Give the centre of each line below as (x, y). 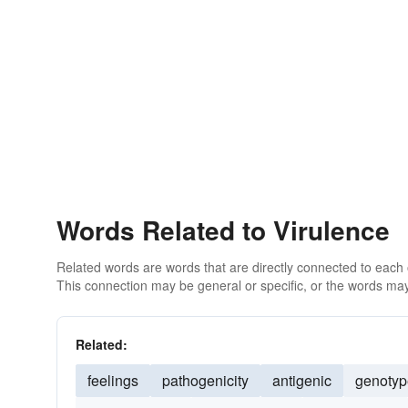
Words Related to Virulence (223, 230)
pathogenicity (205, 380)
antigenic (302, 380)
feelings (113, 380)
